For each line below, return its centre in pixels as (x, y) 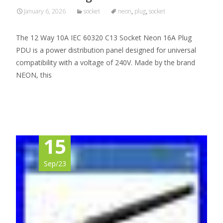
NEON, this (34, 75)
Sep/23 (55, 164)
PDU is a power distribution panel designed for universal (106, 50)
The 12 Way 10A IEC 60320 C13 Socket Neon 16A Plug (104, 38)
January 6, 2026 (45, 11)
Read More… (38, 93)
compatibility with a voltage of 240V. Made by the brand (106, 62)
